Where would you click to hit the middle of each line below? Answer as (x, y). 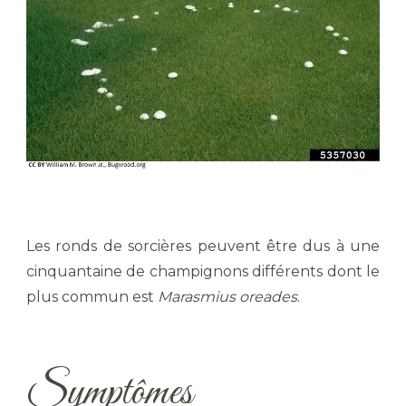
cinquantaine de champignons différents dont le (203, 272)
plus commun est (92, 297)
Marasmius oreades (227, 297)
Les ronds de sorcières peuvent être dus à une (203, 246)
